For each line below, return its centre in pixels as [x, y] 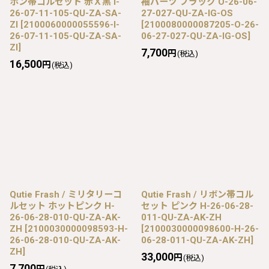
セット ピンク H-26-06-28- [197, 206]
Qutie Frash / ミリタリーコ [66, 194]
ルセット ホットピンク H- [62, 206]
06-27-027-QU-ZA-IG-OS [194, 36]
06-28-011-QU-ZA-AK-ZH [196, 240]
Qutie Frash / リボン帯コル [197, 194]
